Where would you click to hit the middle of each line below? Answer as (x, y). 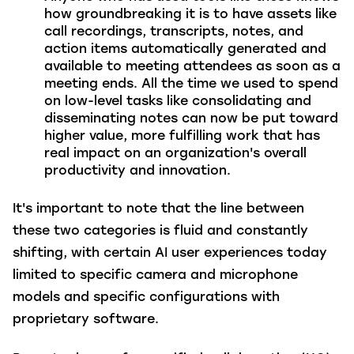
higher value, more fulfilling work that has (182, 137)
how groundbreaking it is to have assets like (190, 15)
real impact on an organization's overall (175, 154)
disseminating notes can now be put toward (191, 120)
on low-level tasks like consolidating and (178, 102)
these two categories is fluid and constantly (160, 231)
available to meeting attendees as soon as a (192, 68)
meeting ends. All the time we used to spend (191, 85)
